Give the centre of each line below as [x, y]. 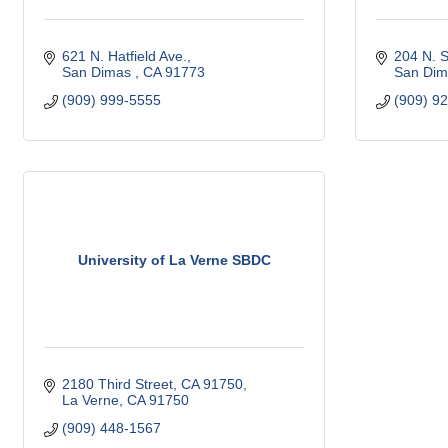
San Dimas [98, 72]
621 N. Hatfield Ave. [124, 56]
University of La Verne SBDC [174, 259]
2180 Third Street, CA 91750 [152, 384]
